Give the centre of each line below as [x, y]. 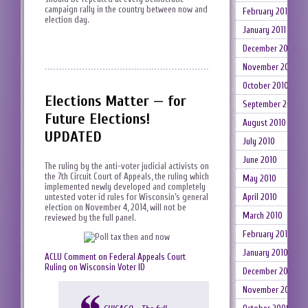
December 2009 [270, 271]
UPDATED [73, 136]
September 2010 [271, 104]
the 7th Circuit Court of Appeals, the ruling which [127, 176]
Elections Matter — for [115, 101]
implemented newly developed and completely [125, 186]
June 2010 [260, 160]
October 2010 [265, 86]
